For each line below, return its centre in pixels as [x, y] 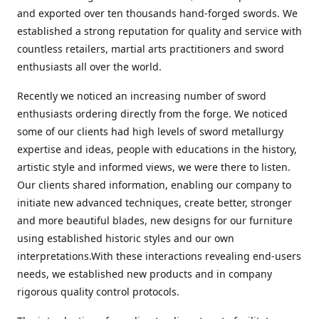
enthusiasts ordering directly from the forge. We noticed [152, 114]
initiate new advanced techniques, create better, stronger [155, 203]
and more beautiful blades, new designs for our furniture [155, 220]
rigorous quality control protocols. [98, 292]
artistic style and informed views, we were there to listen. [154, 167]
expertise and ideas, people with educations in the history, [157, 149]
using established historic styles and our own [126, 238]
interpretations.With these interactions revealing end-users [159, 256]
